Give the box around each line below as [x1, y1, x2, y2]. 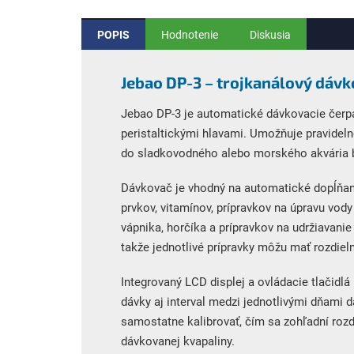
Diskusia [250, 28, 291, 41]
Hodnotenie [161, 28, 218, 41]
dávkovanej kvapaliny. [121, 333, 235, 348]
